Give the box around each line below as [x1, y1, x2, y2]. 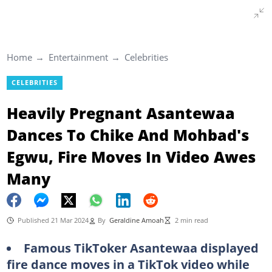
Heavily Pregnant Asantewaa [6, 102, 235, 123]
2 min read [174, 216, 208, 225]
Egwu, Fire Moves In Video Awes [6, 146, 256, 167]
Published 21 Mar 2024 [17, 216, 89, 225]
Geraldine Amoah [109, 216, 164, 225]
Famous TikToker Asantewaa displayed [23, 239, 259, 256]
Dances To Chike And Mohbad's [6, 124, 249, 145]
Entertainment [48, 51, 108, 63]
